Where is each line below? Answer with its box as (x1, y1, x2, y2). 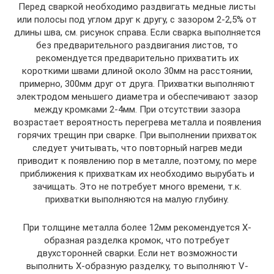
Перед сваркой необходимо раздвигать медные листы (18, 1, 256, 13)
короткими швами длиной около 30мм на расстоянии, (21, 65, 253, 77)
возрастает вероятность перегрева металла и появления (13, 117, 261, 128)
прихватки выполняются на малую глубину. (45, 194, 229, 206)
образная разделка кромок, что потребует (44, 235, 230, 246)
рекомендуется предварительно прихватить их (35, 53, 239, 64)
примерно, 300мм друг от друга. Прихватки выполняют (19, 78, 255, 90)
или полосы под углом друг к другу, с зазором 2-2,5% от (17, 14, 257, 26)
